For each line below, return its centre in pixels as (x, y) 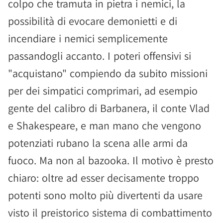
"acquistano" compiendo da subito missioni (108, 73)
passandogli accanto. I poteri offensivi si (100, 56)
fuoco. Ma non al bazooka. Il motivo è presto (111, 160)
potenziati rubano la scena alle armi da (98, 143)
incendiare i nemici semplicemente (88, 38)
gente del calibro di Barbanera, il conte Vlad (109, 108)
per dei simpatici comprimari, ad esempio (103, 91)
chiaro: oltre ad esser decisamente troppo (104, 178)
